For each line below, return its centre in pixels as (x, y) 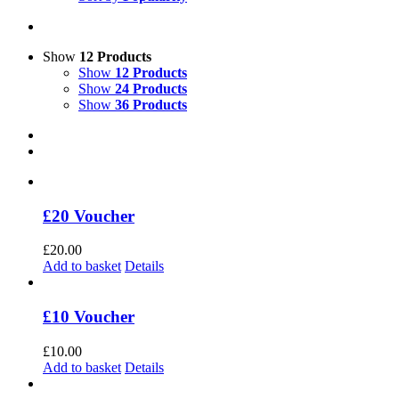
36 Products (151, 105)
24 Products (151, 89)
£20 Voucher (89, 216)
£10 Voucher (89, 317)
